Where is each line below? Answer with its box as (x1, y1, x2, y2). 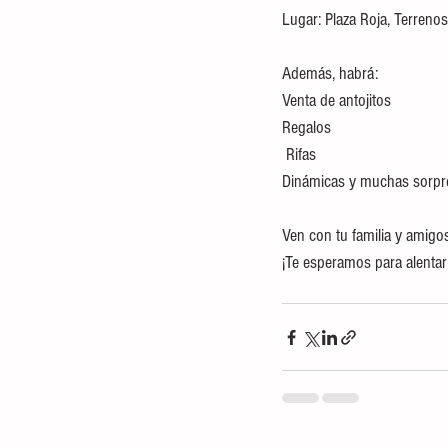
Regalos (282, 117, 331, 138)
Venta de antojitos (282, 90, 391, 111)
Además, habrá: (282, 63, 378, 84)
